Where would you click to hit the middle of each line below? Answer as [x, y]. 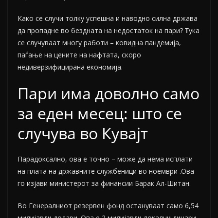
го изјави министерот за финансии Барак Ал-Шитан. [104, 183]
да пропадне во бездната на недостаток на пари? [101, 31]
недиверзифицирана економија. [70, 67]
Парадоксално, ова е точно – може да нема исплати [105, 159]
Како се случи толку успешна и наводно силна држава [108, 18]
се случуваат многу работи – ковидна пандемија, [99, 43]
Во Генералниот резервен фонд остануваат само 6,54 [108, 206]
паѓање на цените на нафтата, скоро [79, 55]
